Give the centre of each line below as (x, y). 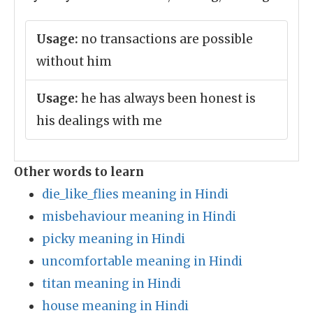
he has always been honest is (167, 99)
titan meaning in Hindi (111, 284)
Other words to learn (79, 172)
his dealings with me (99, 121)
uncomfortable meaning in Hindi (142, 261)
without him (74, 61)
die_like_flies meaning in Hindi (135, 194)
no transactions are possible (166, 39)
